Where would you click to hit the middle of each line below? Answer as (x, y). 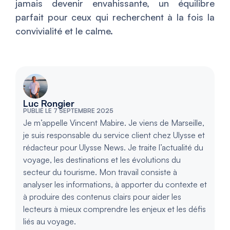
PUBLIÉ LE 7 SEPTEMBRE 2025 (68, 111)
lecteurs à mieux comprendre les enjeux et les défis (114, 209)
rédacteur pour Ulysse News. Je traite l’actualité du (113, 148)
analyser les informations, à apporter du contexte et (115, 185)
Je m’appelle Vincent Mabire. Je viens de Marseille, (114, 123)
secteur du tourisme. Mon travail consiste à (100, 172)
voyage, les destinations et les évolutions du (102, 160)
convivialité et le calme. (64, 31)
